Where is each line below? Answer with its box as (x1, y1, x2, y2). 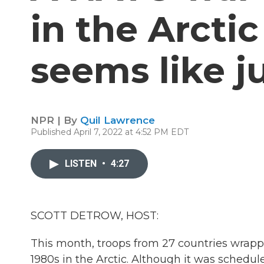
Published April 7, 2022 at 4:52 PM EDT (31, 127, 189, 137)
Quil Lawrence (80, 114, 155, 126)
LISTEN (65, 158, 99, 169)
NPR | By (31, 114, 80, 126)
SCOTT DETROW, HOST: (31, 209, 159, 222)
